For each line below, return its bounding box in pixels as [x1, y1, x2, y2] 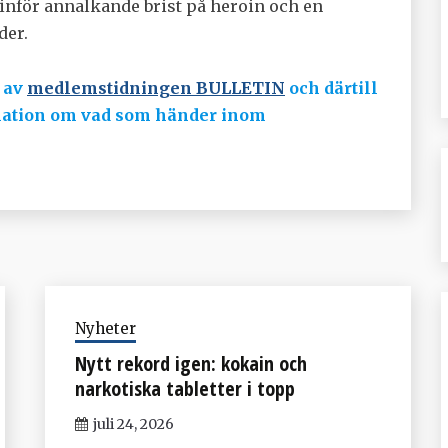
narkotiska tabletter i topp [74, 374, 295, 402]
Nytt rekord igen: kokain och [74, 349, 307, 377]
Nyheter [74, 318, 136, 338]
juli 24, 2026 [92, 414, 174, 433]
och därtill [285, 78, 378, 98]
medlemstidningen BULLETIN [27, 78, 285, 98]
